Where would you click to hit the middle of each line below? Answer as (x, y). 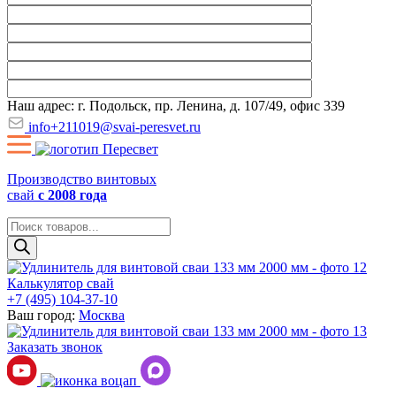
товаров (30, 240)
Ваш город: (43, 315)
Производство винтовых (82, 179)
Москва (102, 315)
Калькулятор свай (61, 283)
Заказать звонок (55, 347)
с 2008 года (72, 195)
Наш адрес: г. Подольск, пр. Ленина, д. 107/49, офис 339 (176, 106)
